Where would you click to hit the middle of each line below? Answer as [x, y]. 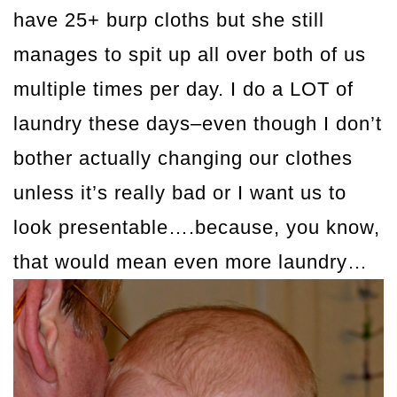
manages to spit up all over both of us [190, 55]
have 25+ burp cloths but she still [169, 20]
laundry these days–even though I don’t [198, 124]
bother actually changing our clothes [183, 159]
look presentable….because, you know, [197, 228]
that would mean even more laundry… [191, 262]
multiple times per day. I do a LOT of [183, 90]
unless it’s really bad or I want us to [180, 193]
